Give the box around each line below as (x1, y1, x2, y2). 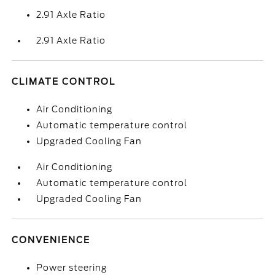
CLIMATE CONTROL (12, 77, 116, 87)
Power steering (36, 263, 107, 273)
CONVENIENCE (12, 235, 91, 245)
